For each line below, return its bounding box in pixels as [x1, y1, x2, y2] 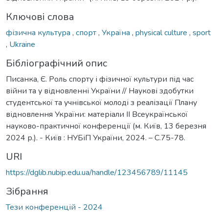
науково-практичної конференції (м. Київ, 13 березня [6, 120, 206, 131]
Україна [102, 27, 132, 38]
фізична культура [6, 27, 72, 38]
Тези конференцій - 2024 [6, 201, 103, 213]
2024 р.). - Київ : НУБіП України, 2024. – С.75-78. [6, 132, 185, 143]
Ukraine [9, 39, 35, 50]
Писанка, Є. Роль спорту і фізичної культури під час [6, 73, 194, 85]
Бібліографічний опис [6, 56, 107, 70]
